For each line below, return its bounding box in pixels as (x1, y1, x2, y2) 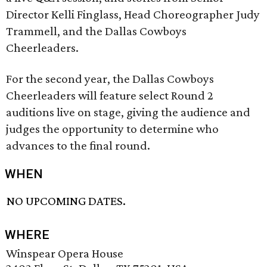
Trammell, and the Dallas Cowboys (6, 24, 187, 38)
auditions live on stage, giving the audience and (6, 105, 250, 119)
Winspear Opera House (6, 246, 123, 261)
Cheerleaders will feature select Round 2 (6, 88, 213, 103)
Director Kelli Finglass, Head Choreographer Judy (6, 7, 260, 21)
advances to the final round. (6, 138, 150, 153)
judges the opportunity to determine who (6, 122, 219, 136)
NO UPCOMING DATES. (7, 194, 126, 209)
